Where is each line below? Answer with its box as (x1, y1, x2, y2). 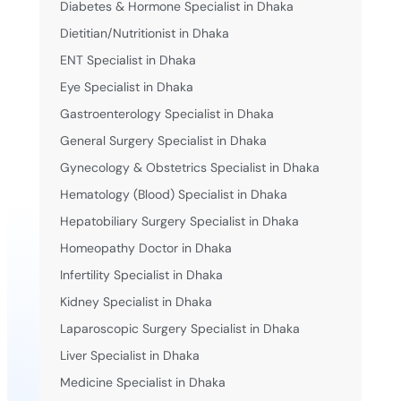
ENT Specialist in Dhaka (59, 51, 196, 68)
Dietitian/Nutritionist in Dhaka (59, 24, 229, 41)
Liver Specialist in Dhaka (59, 346, 200, 363)
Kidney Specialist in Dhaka (59, 293, 212, 310)
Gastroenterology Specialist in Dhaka (59, 105, 274, 122)
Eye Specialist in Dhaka (59, 78, 193, 95)
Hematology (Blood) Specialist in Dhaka (59, 185, 287, 202)
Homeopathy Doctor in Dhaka (59, 239, 232, 256)
